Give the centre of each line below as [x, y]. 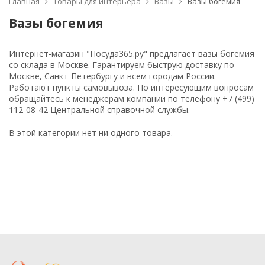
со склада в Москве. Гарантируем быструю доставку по [122, 65]
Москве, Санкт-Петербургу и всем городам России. [112, 76]
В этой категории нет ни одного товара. [91, 133]
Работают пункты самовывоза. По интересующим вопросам [131, 87]
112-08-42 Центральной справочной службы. [99, 110]
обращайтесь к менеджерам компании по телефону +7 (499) [132, 98]
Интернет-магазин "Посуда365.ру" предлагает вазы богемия [132, 54]
